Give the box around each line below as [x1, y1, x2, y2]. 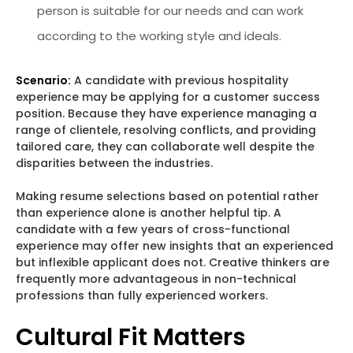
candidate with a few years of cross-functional [16, 221, 290, 237]
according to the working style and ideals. [37, 27, 281, 44]
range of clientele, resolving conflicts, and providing [16, 121, 316, 138]
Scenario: [16, 72, 71, 88]
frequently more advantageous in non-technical [16, 270, 296, 287]
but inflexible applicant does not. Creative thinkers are [16, 254, 329, 270]
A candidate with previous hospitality [71, 72, 288, 88]
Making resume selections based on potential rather [16, 188, 319, 204]
